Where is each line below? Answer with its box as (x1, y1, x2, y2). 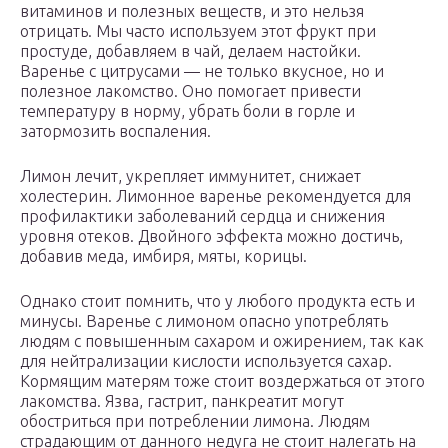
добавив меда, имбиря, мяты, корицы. (20, 247, 307, 266)
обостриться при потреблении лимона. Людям (20, 412, 370, 431)
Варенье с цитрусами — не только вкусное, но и (20, 62, 384, 81)
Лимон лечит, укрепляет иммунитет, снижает (20, 167, 361, 186)
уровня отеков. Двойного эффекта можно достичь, (20, 227, 403, 246)
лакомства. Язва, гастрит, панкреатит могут (20, 392, 344, 411)
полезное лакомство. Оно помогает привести (20, 82, 361, 101)
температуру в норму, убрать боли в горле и (20, 102, 355, 121)
